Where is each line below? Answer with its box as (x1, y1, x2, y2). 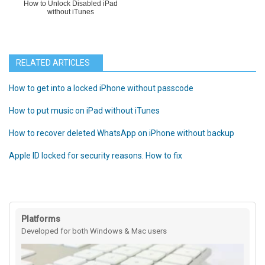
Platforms (21, 214, 60, 224)
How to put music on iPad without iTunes (9, 106, 160, 116)
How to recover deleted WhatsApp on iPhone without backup (9, 128, 234, 138)
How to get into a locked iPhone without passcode (9, 83, 193, 93)
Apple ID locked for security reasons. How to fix (9, 151, 182, 161)
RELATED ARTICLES (16, 58, 90, 68)
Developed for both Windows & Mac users (21, 227, 167, 236)
